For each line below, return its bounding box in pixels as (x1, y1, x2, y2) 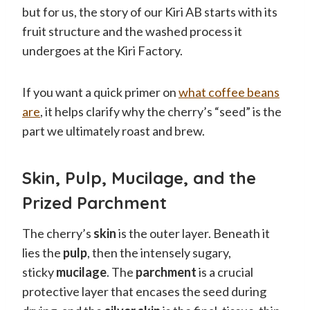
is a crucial (197, 264, 253, 280)
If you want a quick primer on (22, 84, 179, 100)
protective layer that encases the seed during (22, 283, 266, 299)
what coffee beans (179, 84, 280, 100)
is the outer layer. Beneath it (116, 225, 270, 241)
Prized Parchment (22, 192, 167, 213)
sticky (22, 264, 56, 280)
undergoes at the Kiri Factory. (22, 42, 183, 58)
